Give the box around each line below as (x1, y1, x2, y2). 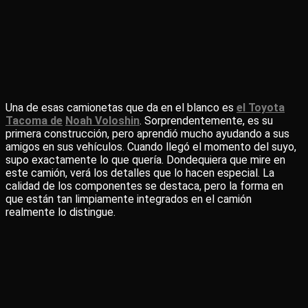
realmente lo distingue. (5, 206, 115, 219)
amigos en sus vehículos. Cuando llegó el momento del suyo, (5, 140, 296, 153)
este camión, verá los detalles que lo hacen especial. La (5, 166, 274, 179)
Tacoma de (5, 114, 63, 127)
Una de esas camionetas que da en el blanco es (5, 101, 236, 114)
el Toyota (236, 101, 285, 114)
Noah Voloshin (65, 114, 140, 127)
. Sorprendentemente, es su (140, 114, 273, 127)
